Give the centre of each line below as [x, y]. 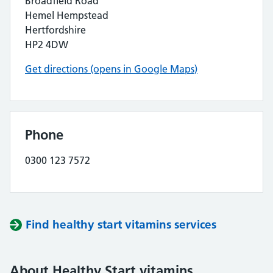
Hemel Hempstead [67, 15]
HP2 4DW [47, 44]
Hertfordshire [55, 30]
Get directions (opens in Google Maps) [111, 69]
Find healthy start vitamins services [121, 225]
